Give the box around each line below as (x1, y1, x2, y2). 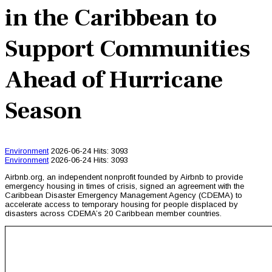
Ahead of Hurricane (5, 64, 223, 96)
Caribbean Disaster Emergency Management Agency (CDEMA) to (5, 191, 242, 200)
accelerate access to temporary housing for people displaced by (5, 200, 238, 209)
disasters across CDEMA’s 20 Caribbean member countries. (5, 209, 222, 219)
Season (5, 95, 82, 127)
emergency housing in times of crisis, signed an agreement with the (5, 182, 244, 191)
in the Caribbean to (5, 2, 217, 34)
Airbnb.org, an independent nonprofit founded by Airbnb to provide (5, 172, 243, 182)
